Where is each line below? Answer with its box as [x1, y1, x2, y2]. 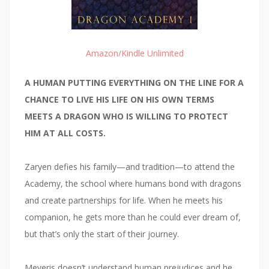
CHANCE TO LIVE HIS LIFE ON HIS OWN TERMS [25, 94, 214, 106]
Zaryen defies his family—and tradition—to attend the [25, 161, 235, 173]
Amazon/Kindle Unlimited [85, 47, 184, 59]
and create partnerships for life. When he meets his [25, 195, 223, 207]
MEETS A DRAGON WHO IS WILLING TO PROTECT [25, 110, 228, 122]
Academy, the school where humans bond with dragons [25, 178, 241, 190]
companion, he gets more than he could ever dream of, [25, 211, 241, 223]
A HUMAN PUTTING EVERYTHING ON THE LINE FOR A [25, 77, 244, 89]
